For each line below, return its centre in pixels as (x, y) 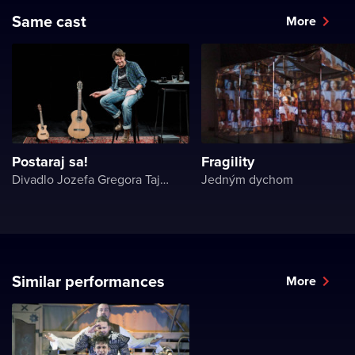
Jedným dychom (247, 179)
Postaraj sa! (50, 162)
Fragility (228, 162)
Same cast (49, 21)
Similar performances (88, 281)
